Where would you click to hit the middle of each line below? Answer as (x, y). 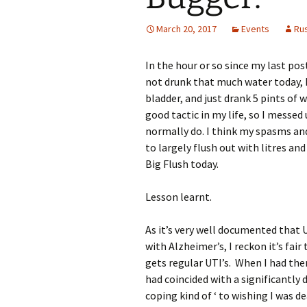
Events (255, 28)
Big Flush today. (182, 163)
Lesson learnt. (179, 196)
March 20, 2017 (186, 28)
